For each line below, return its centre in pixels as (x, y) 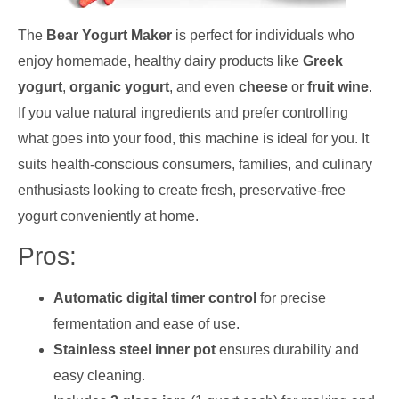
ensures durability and (287, 350)
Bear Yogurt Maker (109, 36)
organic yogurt (119, 87)
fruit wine (338, 87)
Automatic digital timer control (155, 298)
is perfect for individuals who (263, 36)
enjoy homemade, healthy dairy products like (160, 61)
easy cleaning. (99, 376)
